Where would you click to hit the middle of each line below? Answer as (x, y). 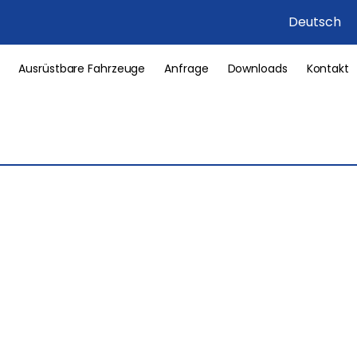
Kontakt (328, 69)
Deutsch (315, 22)
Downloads (257, 69)
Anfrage (186, 69)
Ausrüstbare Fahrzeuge (82, 69)
